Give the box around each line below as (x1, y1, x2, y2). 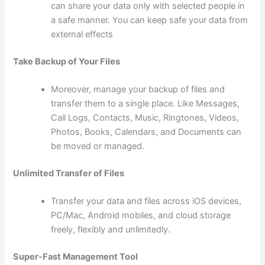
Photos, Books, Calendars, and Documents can (51, 126, 242, 137)
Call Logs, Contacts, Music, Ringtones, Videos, (51, 112, 240, 123)
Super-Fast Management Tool (13, 251, 138, 262)
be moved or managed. (51, 140, 145, 151)
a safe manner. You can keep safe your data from (51, 14, 248, 25)
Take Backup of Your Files (13, 56, 121, 67)
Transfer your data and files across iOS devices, (51, 196, 242, 207)
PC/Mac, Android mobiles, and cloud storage (51, 210, 231, 221)
